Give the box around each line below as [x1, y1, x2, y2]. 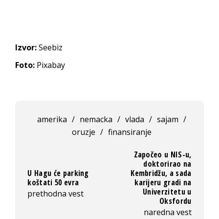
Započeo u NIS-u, [133, 149, 192, 160]
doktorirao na [143, 158, 192, 169]
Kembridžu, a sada [131, 167, 192, 178]
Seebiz [37, 42, 63, 53]
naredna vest [143, 206, 192, 218]
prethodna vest [27, 188, 84, 199]
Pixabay [35, 59, 66, 70]
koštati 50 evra [27, 176, 79, 188]
